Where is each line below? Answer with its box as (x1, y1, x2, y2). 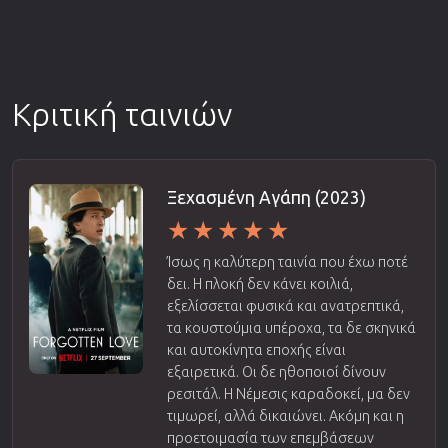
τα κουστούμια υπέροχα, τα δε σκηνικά (166, 319, 416, 336)
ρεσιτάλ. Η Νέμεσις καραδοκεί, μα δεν (166, 385, 410, 402)
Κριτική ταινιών (12, 95, 232, 132)
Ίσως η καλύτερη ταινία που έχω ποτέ (166, 253, 408, 270)
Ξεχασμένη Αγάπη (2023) (166, 187, 366, 207)
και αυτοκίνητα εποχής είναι (166, 341, 346, 358)
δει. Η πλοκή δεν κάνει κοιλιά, (166, 275, 353, 292)
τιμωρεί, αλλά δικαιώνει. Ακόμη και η (166, 407, 404, 424)
